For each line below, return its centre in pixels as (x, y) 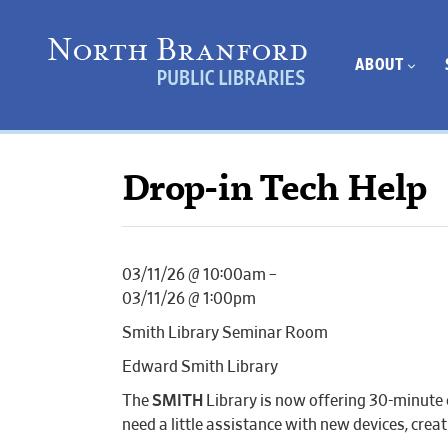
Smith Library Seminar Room (225, 333)
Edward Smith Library (200, 367)
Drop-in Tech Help (274, 192)
